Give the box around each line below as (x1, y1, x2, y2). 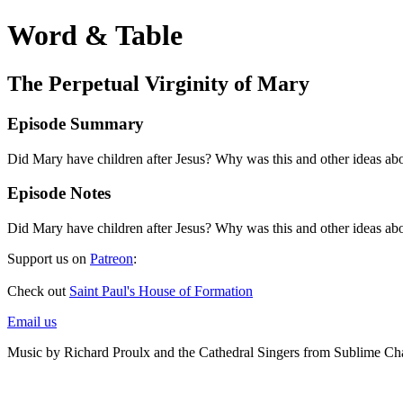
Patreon (90, 250, 133, 266)
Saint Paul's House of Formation (69, 282, 253, 299)
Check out (7, 282, 69, 299)
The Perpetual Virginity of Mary (7, 71, 309, 95)
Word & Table (7, 19, 183, 52)
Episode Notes (7, 184, 111, 203)
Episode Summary (7, 113, 144, 133)
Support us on (7, 250, 90, 266)
